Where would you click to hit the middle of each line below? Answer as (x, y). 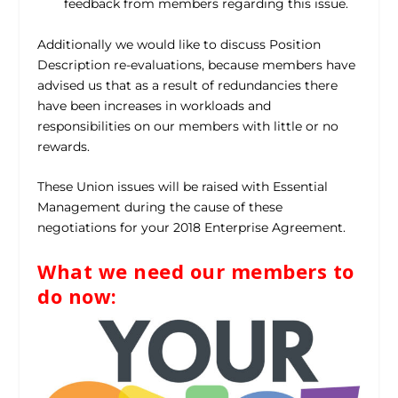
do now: (77, 295)
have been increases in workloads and (155, 105)
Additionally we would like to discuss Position (179, 44)
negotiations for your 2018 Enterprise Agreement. (192, 228)
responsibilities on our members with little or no (188, 126)
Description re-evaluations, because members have (197, 64)
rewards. (64, 146)
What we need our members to (196, 271)
